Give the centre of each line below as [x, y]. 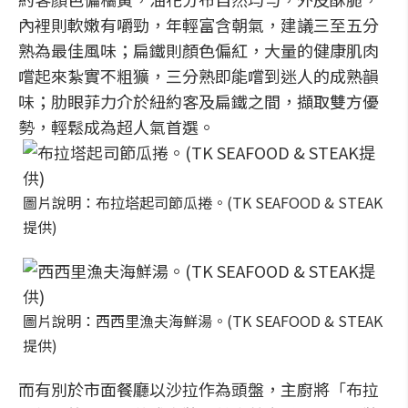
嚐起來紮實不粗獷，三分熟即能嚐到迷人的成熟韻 [199, 76]
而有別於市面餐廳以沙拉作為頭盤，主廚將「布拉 [199, 389]
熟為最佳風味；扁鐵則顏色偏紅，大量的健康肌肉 [199, 50]
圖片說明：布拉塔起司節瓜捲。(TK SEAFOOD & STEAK [203, 202]
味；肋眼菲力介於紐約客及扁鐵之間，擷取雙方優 [199, 101]
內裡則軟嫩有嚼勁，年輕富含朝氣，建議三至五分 [199, 25]
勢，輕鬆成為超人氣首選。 [117, 127]
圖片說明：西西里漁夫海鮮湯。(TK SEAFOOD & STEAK [203, 321]
